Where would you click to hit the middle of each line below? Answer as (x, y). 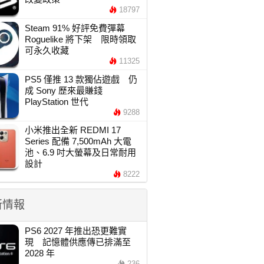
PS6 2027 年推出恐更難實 (75, 231)
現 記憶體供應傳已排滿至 (77, 242)
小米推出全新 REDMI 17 (72, 130)
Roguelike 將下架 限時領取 (80, 39)
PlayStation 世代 (56, 102)
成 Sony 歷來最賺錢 (63, 90)
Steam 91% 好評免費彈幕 (75, 28)
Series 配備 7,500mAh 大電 (78, 141)
